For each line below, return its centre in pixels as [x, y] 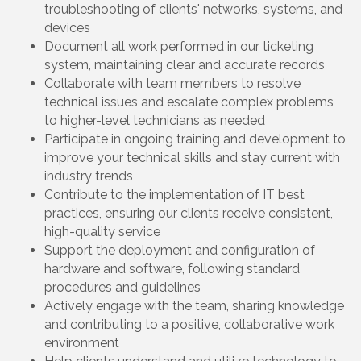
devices [69, 27]
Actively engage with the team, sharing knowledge [194, 305]
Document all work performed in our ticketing [179, 46]
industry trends [90, 176]
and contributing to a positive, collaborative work [189, 324]
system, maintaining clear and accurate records [186, 64]
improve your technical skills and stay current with [192, 157]
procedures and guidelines [124, 287]
